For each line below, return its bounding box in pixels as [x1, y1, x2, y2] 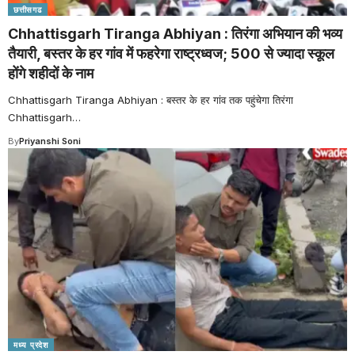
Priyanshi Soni [19, 135, 81, 147]
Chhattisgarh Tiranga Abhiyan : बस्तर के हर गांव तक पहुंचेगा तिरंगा [8, 93, 293, 106]
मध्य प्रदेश [13, 340, 48, 350]
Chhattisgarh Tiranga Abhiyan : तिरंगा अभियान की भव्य [8, 25, 342, 42]
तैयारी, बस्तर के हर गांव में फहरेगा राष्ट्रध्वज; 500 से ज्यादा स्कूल [8, 44, 334, 62]
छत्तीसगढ [13, 4, 42, 14]
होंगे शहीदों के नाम [8, 64, 94, 82]
